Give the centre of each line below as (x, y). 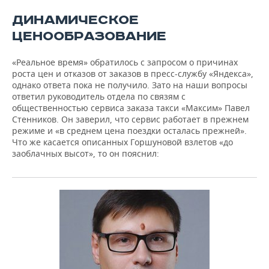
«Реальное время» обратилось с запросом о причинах (125, 62)
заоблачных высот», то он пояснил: (86, 154)
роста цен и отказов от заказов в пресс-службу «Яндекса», (133, 74)
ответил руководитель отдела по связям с (99, 97)
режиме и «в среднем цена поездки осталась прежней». (129, 131)
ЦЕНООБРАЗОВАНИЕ (89, 37)
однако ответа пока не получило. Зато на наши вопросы (130, 85)
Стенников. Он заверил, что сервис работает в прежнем (130, 119)
